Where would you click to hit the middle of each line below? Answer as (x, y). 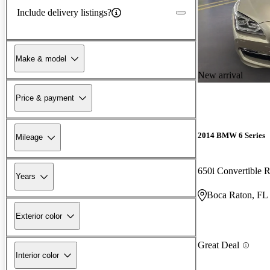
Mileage (29, 137)
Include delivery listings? (64, 12)
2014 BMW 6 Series (231, 136)
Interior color (37, 255)
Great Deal (218, 245)
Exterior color (39, 216)
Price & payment (45, 98)
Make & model (41, 58)
